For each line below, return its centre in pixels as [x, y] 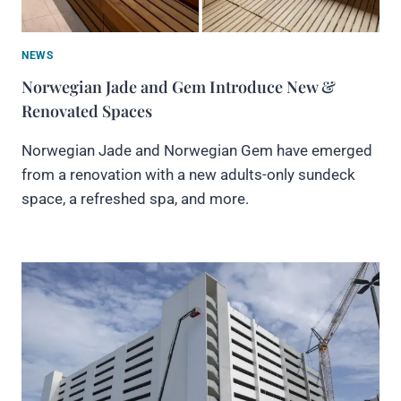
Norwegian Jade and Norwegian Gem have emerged [197, 150]
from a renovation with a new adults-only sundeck [188, 174]
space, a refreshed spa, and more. [135, 198]
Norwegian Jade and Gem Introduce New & [179, 86]
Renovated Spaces [87, 111]
